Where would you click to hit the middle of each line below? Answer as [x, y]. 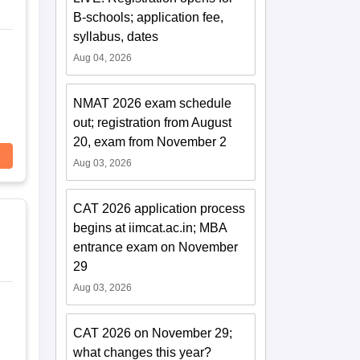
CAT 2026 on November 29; [153, 333]
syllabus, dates [116, 36]
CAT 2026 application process [160, 208]
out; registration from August [153, 122]
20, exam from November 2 [150, 141]
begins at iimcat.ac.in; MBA [150, 227]
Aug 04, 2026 [103, 57]
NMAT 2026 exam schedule [153, 103]
